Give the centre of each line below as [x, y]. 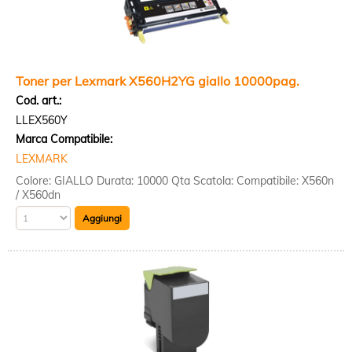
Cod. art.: [38, 101]
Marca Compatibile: [64, 139]
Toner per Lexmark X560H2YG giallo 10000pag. [158, 81]
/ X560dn [38, 195]
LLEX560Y [42, 120]
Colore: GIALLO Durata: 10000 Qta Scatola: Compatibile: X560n [175, 181]
